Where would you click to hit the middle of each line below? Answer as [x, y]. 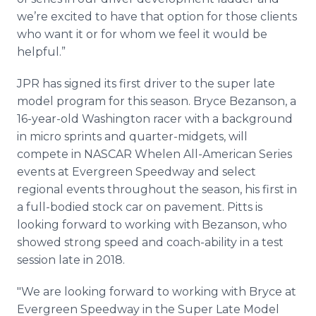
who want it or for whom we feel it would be [142, 34]
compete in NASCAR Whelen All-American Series [154, 154]
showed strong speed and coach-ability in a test [150, 242]
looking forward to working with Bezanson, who [152, 225]
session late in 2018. [72, 260]
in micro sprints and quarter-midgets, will [132, 136]
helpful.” [41, 52]
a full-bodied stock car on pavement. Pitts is [140, 207]
